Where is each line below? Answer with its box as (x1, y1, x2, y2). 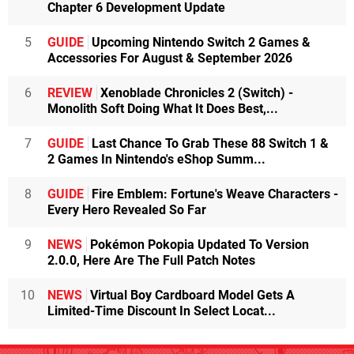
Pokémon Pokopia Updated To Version (87, 237, 309, 253)
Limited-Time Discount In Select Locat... (47, 303, 276, 319)
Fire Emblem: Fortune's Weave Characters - (88, 186, 338, 202)
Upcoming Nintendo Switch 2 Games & (88, 35, 311, 51)
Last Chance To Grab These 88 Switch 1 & (88, 136, 329, 152)
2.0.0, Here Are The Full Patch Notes (47, 253, 255, 269)
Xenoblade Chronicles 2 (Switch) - (97, 85, 293, 101)
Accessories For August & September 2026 (47, 51, 292, 66)
